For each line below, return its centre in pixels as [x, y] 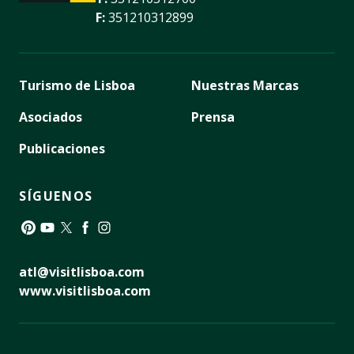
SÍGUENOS [56, 196]
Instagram [125, 245]
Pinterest [45, 245]
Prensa [213, 117]
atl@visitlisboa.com [82, 271]
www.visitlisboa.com [85, 290]
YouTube [64, 245]
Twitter [78, 245]
